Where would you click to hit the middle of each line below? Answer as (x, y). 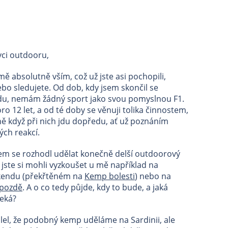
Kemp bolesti (110, 176)
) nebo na (153, 176)
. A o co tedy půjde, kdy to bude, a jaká (95, 187)
